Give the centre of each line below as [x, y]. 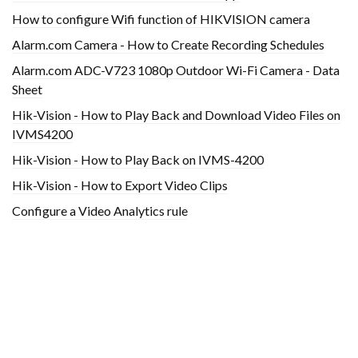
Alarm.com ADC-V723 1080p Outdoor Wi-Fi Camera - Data [176, 70]
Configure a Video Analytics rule [100, 211]
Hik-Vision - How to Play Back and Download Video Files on [176, 115]
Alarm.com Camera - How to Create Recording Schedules [168, 45]
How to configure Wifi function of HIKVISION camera [161, 19]
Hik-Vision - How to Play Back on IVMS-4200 [138, 160]
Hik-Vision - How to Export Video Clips [120, 185]
